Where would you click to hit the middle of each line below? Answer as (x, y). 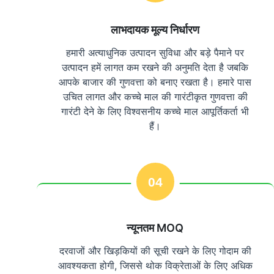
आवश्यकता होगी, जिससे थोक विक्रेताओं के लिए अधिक (155, 266)
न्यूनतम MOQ (155, 228)
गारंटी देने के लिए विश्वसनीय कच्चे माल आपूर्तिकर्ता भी (155, 112)
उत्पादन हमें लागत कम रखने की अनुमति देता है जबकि (155, 68)
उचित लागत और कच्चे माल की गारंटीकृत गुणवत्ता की (155, 97)
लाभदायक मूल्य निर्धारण (155, 30)
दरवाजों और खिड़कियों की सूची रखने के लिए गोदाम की (155, 251)
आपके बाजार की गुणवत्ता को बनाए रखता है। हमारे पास (155, 82)
